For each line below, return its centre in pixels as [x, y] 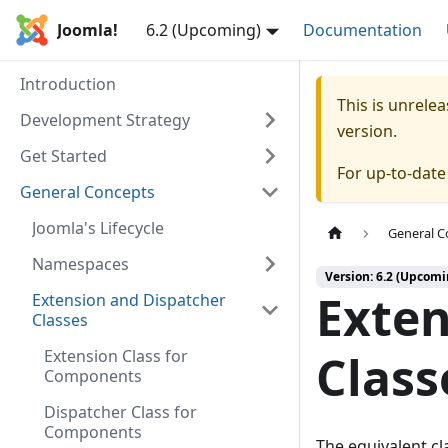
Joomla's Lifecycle [98, 228]
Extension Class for [116, 356]
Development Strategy [105, 120]
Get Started [63, 156]
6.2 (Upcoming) [203, 30]
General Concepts [87, 192]
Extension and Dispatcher [129, 300]
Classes [60, 320]
